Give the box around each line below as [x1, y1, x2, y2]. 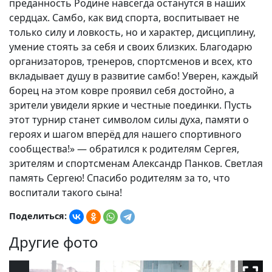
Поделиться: [9, 210, 69, 222]
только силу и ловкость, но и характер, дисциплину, [9, 25, 256, 39]
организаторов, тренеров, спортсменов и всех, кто [9, 55, 253, 69]
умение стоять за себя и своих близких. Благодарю [9, 40, 252, 54]
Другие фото [9, 232, 98, 253]
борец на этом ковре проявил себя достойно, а [9, 84, 234, 98]
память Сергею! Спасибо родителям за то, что [9, 171, 230, 185]
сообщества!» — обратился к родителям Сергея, [9, 142, 239, 156]
